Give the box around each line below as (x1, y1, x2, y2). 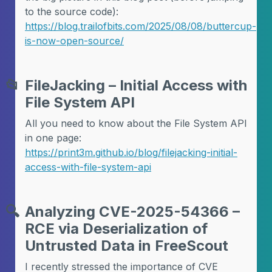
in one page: (25, 132, 81, 144)
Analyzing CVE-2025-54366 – (25, 203, 240, 220)
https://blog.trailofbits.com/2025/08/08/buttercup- (25, 20, 256, 32)
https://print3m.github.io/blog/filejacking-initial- (25, 146, 237, 158)
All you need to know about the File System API (25, 117, 247, 129)
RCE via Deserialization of (25, 220, 208, 237)
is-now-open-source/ (25, 35, 124, 47)
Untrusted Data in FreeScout (25, 237, 228, 254)
